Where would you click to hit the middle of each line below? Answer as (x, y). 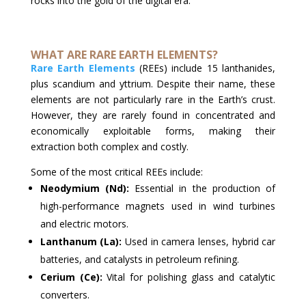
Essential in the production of (203, 188)
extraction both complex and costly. (109, 146)
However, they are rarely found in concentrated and (153, 115)
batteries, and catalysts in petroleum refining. (139, 259)
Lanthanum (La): (81, 241)
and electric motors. (84, 223)
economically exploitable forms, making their (153, 130)
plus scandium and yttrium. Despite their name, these (153, 83)
